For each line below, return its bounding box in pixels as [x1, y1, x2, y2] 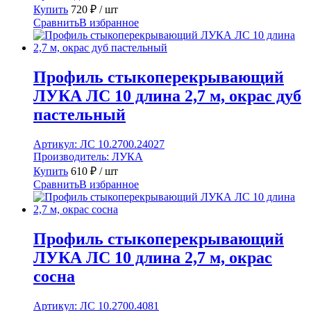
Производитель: [33, 150, 112, 162]
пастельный [33, 106, 126, 124]
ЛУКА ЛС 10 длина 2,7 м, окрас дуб [33, 87, 301, 105]
